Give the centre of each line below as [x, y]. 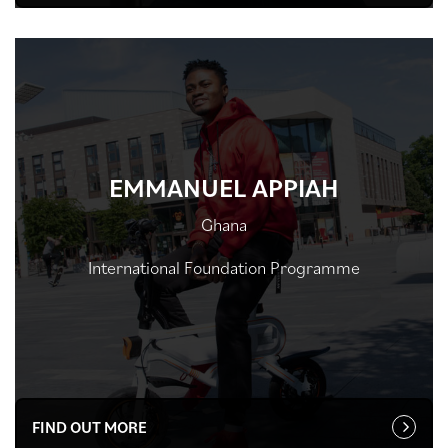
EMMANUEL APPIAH [224, 186]
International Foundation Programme [224, 267]
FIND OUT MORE [89, 427]
